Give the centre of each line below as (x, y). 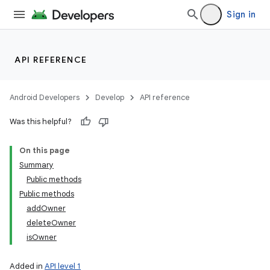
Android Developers (45, 97)
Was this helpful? (41, 121)
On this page (45, 150)
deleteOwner (51, 223)
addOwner (46, 208)
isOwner (42, 237)
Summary (36, 165)
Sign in (241, 14)
